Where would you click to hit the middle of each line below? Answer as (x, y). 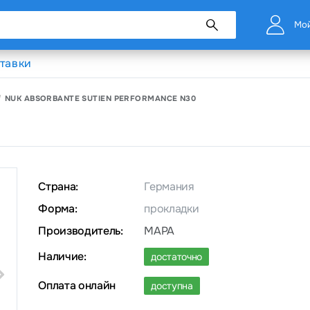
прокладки (172, 209)
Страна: (58, 186)
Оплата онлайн (77, 285)
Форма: (58, 209)
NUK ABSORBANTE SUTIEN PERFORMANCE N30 (100, 98)
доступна (172, 286)
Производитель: (81, 231)
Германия (169, 186)
